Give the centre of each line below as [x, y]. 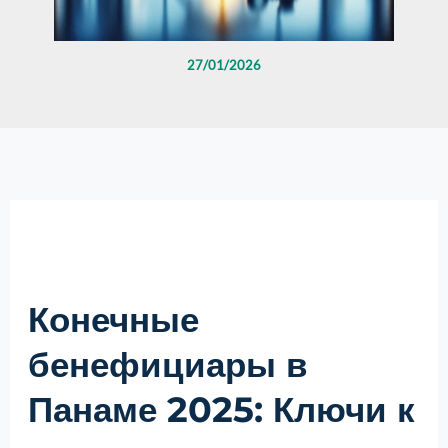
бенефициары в [167, 365]
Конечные [113, 320]
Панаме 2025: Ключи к [221, 410]
